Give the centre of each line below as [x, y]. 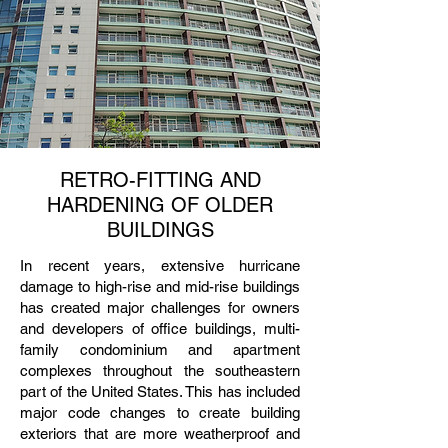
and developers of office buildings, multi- [160, 328]
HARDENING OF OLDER [160, 205]
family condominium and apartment [160, 349]
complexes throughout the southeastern [160, 370]
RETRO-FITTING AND [160, 180]
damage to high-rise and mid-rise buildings [160, 286]
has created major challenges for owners [160, 307]
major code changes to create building [160, 412]
